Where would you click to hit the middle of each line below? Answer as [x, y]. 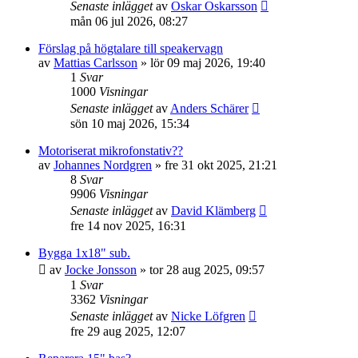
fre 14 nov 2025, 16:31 [128, 226]
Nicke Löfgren [208, 316]
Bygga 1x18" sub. [84, 253]
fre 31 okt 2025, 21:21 [221, 165]
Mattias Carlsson [95, 63]
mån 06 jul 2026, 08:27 [129, 22]
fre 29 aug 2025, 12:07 [128, 332]
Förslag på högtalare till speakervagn [131, 49]
